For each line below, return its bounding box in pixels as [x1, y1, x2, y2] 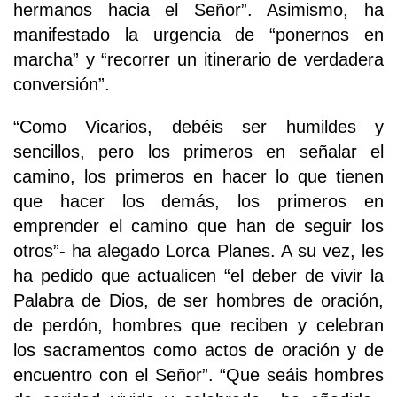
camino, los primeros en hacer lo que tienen [13, 167, 384, 187]
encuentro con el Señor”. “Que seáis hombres [13, 365, 384, 385]
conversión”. [13, 74, 110, 95]
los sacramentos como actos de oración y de [13, 340, 384, 361]
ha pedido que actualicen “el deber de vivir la [13, 266, 384, 286]
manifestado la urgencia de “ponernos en [13, 25, 384, 45]
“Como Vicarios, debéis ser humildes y [13, 117, 384, 137]
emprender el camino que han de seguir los [13, 216, 384, 237]
